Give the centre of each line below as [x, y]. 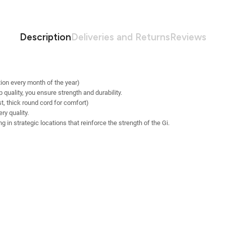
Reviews [188, 37]
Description [45, 37]
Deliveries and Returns [121, 37]
